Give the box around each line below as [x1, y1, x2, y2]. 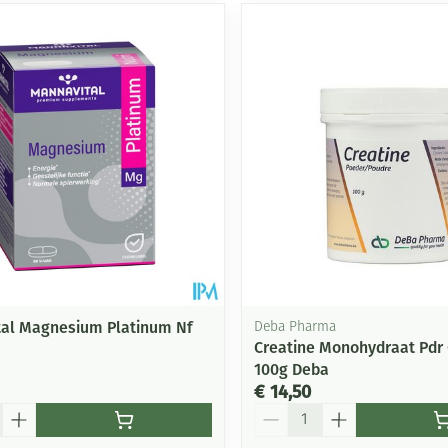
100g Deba [253, 359, 329, 379]
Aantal [252, 401, 300, 421]
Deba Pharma [253, 319, 336, 335]
